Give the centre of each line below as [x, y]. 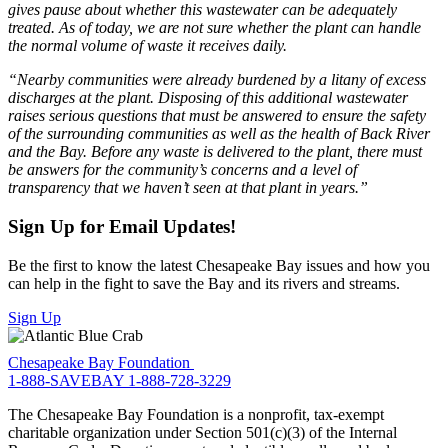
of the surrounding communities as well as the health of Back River [219, 134]
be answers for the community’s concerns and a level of [182, 170]
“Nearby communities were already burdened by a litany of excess [217, 80]
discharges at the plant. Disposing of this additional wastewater [208, 98]
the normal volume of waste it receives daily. [149, 46]
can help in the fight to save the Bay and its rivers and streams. [204, 283]
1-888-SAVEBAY [68, 381]
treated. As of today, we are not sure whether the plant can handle [214, 28]
